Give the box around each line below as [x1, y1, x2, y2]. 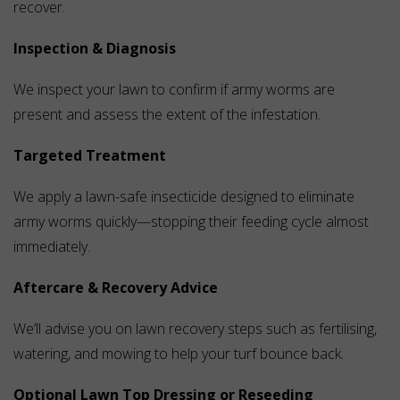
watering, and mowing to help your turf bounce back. [13, 344, 344, 364]
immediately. [13, 237, 90, 257]
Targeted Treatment [13, 146, 166, 166]
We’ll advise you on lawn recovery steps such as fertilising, [13, 319, 377, 339]
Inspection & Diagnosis [13, 38, 176, 59]
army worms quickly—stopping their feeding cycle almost [13, 212, 369, 232]
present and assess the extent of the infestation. [13, 104, 321, 125]
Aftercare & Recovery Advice [13, 278, 218, 298]
